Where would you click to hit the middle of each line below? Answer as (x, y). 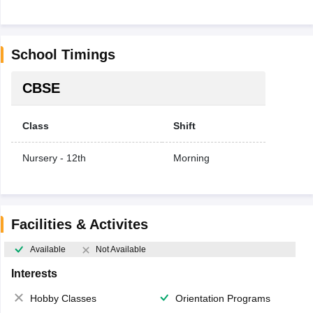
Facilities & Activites (79, 224)
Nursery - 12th (54, 158)
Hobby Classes (63, 299)
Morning (191, 158)
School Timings (63, 54)
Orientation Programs (223, 299)
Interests (34, 274)
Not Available (121, 250)
